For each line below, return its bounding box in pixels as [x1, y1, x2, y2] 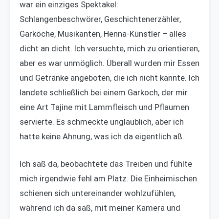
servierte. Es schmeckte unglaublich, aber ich [20, 117, 184, 127]
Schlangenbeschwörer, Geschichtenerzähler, [20, 14, 181, 24]
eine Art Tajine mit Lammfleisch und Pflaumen [20, 102, 189, 112]
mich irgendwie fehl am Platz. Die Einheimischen [20, 173, 197, 183]
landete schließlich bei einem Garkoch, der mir [20, 88, 188, 98]
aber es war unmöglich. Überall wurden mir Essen [20, 58, 199, 68]
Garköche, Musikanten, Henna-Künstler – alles [20, 29, 186, 39]
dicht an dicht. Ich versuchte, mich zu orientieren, [20, 44, 199, 54]
